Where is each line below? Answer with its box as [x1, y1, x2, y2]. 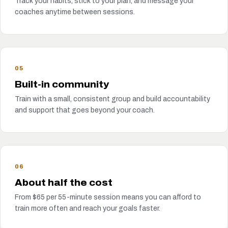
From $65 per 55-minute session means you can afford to [15, 193, 201, 202]
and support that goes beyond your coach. [15, 106, 155, 115]
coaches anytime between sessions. [15, 8, 135, 16]
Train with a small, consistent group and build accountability [15, 95, 210, 103]
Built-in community [15, 80, 109, 90]
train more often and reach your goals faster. [15, 205, 160, 213]
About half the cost [15, 178, 112, 188]
